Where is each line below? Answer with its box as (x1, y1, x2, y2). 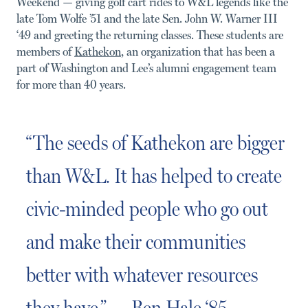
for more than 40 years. (16, 77, 126, 91)
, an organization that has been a (121, 44, 275, 58)
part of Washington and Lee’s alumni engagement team (16, 60, 276, 75)
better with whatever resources (26, 263, 258, 287)
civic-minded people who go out (26, 197, 268, 221)
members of (16, 44, 74, 58)
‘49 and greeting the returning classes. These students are (16, 27, 283, 42)
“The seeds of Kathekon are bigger (26, 131, 285, 155)
